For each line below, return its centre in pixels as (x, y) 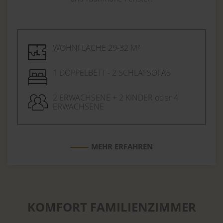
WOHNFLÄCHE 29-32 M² (96, 48)
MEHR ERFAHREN (122, 146)
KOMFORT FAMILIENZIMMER (111, 207)
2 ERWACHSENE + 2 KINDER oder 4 (115, 97)
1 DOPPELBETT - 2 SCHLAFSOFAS (112, 72)
